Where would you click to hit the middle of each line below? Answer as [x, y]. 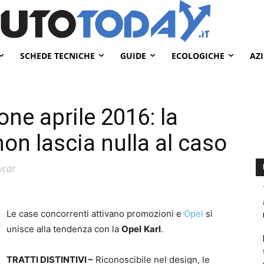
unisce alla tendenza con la [64, 229]
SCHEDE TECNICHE [57, 55]
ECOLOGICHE [198, 55]
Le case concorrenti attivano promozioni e [95, 213]
